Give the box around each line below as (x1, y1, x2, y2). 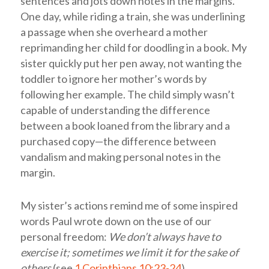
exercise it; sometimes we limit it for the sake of (20, 245, 238, 259)
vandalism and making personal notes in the (20, 150, 221, 164)
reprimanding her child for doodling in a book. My (20, 41, 247, 55)
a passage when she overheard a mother (20, 25, 208, 39)
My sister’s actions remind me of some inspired (20, 198, 238, 212)
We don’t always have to (108, 229, 221, 243)
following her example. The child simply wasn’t (20, 88, 235, 101)
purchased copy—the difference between (20, 134, 216, 148)
